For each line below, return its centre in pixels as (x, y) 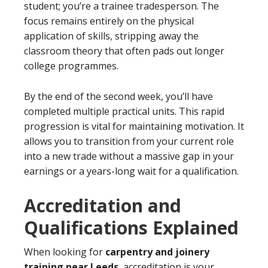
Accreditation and (103, 205)
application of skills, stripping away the (111, 36)
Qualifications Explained (131, 228)
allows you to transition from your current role (129, 141)
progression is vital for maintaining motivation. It (134, 126)
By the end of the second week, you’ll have (118, 96)
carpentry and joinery (157, 252)
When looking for (65, 252)
